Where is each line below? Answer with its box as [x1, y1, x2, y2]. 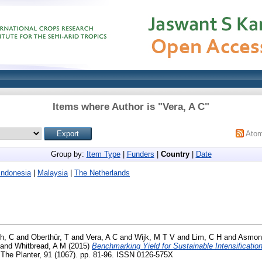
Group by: [50, 150, 87, 158]
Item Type [86, 150, 120, 158]
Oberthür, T [31, 232, 69, 242]
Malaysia [37, 168, 68, 177]
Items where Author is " [53, 101, 163, 112]
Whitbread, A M [15, 241, 66, 250]
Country [160, 150, 189, 158]
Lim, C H [192, 232, 222, 242]
